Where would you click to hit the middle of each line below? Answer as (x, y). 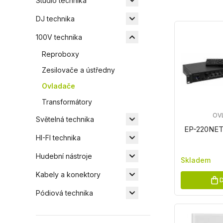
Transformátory (67, 102)
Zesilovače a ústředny (78, 70)
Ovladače (58, 86)
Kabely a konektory (68, 174)
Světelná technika (65, 119)
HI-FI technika (58, 137)
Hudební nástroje (64, 156)
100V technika (59, 37)
